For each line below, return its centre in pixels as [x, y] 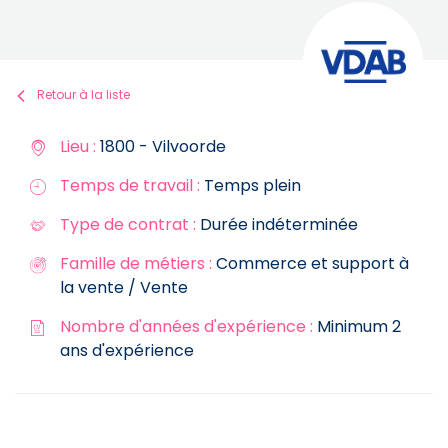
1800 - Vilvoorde [161, 146]
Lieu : [78, 146]
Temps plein [250, 185]
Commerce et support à [310, 263]
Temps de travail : [130, 185]
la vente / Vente [124, 287]
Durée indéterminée [277, 224]
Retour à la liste [83, 94]
